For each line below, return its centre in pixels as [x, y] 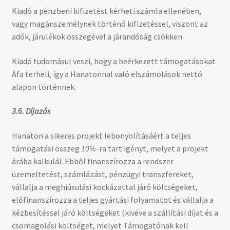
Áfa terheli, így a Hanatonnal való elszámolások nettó [107, 74]
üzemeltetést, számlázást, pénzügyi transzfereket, [102, 174]
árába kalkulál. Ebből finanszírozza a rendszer [92, 161]
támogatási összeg [46, 149]
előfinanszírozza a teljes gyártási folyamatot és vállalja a [112, 200]
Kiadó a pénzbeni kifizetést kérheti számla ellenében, [106, 11]
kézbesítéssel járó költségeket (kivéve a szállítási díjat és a [115, 213]
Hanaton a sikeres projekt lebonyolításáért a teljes [101, 136]
